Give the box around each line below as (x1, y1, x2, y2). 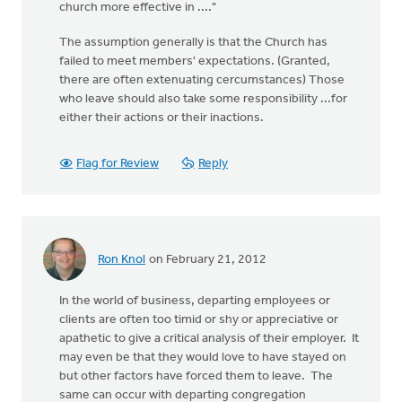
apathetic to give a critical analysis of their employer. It (59, 332, 359, 345)
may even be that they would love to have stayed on (59, 351, 346, 364)
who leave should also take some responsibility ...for (59, 92, 347, 106)
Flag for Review (76, 157, 159, 170)
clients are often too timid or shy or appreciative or (59, 313, 338, 327)
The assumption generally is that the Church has (59, 36, 328, 49)
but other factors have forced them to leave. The (59, 370, 333, 383)
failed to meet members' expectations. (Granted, (59, 55, 330, 68)
